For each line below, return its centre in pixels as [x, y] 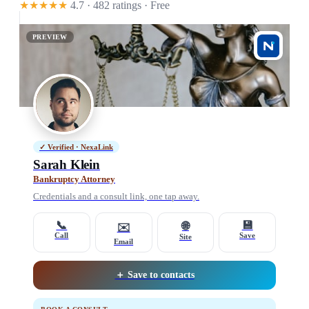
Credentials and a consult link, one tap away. [116, 197]
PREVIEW [50, 37]
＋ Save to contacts [154, 275]
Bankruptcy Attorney [74, 179]
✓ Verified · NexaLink [76, 148]
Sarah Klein [67, 165]
